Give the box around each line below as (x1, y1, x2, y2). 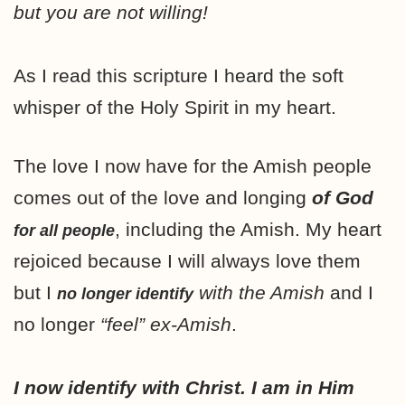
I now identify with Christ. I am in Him (14, 376, 354, 398)
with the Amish (199, 281, 325, 303)
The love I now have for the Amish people (14, 155, 372, 176)
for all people (14, 221, 115, 240)
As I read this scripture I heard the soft (14, 64, 344, 86)
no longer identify (57, 284, 193, 303)
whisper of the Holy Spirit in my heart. (14, 96, 336, 118)
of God (312, 186, 373, 208)
